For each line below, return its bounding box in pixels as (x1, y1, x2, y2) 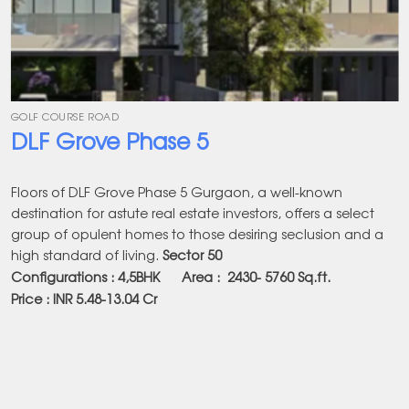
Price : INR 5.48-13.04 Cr (10, 288, 157, 309)
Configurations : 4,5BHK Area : (10, 267, 227, 286)
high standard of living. (10, 244, 163, 264)
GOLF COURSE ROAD (10, 110, 120, 124)
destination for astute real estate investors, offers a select (10, 202, 374, 222)
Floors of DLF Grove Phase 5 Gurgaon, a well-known (10, 181, 342, 201)
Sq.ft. (297, 267, 334, 286)
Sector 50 (162, 244, 222, 264)
